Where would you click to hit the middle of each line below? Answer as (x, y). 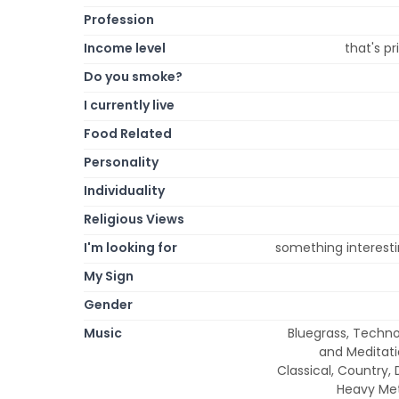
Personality (121, 162)
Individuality (124, 190)
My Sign (109, 276)
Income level (125, 48)
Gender (108, 304)
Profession (119, 19)
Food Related (128, 133)
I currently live (129, 105)
